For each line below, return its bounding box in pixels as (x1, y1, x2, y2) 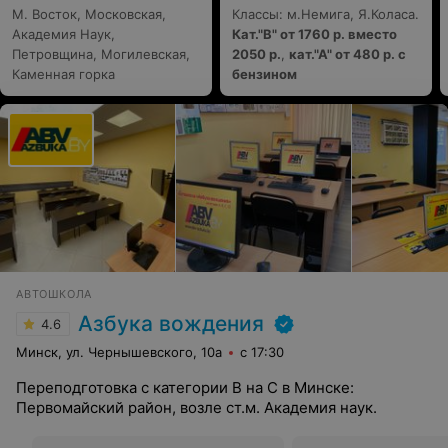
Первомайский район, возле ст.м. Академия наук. (16, 398, 377, 417)
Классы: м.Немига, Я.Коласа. (232, 6, 419, 22)
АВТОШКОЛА (16, 287, 93, 301)
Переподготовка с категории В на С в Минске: (16, 378, 354, 397)
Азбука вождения (78, 311, 264, 336)
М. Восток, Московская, (12, 6, 166, 22)
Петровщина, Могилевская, (12, 46, 190, 62)
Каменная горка (12, 66, 115, 82)
